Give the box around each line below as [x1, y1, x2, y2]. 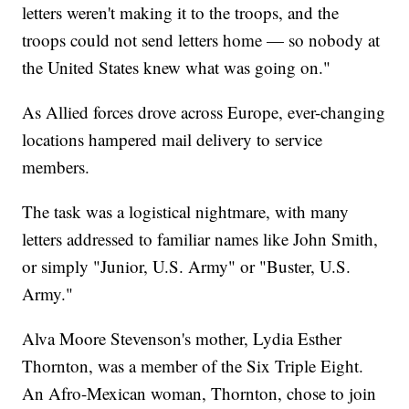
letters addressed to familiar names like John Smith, [22, 227, 379, 251]
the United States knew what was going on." [22, 56, 331, 79]
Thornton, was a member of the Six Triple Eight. [22, 354, 364, 378]
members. [22, 155, 90, 179]
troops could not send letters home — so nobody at [22, 28, 381, 52]
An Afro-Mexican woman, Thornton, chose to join [22, 382, 377, 405]
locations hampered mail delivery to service [22, 128, 323, 152]
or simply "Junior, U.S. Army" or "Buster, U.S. [22, 255, 351, 278]
